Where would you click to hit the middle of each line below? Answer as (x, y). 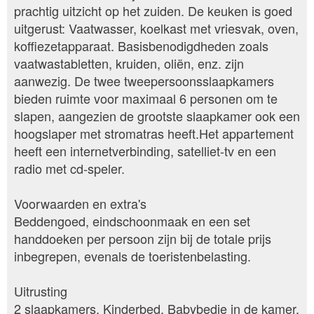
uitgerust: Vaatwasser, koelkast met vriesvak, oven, (156, 28)
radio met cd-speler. (69, 169)
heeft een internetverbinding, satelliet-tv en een (145, 151)
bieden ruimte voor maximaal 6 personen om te (146, 98)
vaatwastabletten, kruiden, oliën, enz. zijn (129, 63)
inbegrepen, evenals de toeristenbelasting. (132, 256)
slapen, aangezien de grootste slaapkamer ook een (157, 116)
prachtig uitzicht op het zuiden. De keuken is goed (153, 11)
